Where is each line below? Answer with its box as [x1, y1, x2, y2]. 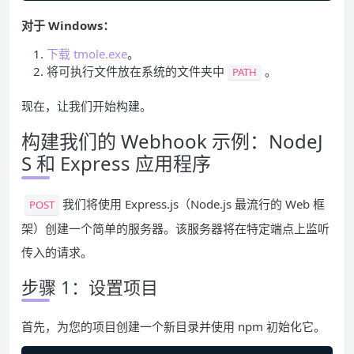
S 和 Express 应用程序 [21, 149, 211, 176]
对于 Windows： [21, 17, 115, 33]
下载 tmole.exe [47, 45, 127, 62]
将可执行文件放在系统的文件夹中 [47, 62, 224, 79]
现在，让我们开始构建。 [21, 97, 152, 114]
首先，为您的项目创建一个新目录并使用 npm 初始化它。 [21, 318, 326, 334]
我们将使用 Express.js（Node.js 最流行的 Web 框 [62, 195, 325, 212]
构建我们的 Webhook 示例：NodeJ [21, 127, 323, 154]
